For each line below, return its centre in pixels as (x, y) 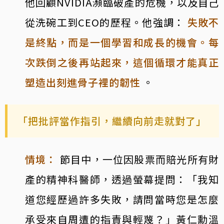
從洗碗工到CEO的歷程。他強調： (105, 22)
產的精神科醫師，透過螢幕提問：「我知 (122, 179)
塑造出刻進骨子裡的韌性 (83, 82)
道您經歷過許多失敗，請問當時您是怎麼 (122, 199)
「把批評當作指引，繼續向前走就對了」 (112, 120)
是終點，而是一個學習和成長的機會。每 (122, 42)
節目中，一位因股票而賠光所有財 (139, 159)
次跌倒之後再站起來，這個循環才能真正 (122, 62)
